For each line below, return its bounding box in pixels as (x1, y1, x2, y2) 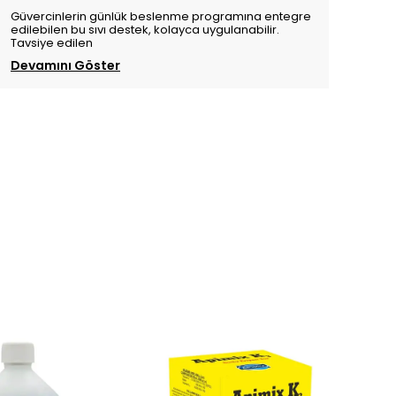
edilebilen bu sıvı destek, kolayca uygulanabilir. (11, 21, 279, 39)
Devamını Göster (11, 57, 120, 75)
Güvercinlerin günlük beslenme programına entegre (11, 8, 311, 26)
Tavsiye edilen (11, 34, 93, 52)
